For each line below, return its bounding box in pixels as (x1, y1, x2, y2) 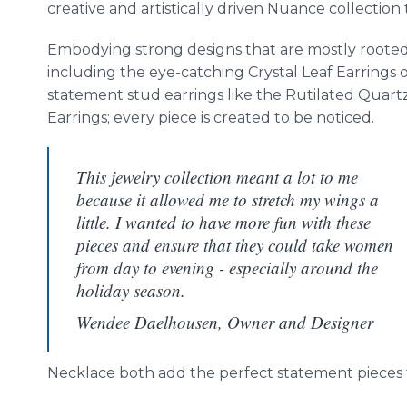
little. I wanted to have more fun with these (76, 211, 371, 233)
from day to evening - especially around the (76, 256, 378, 279)
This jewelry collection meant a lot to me (76, 165, 358, 188)
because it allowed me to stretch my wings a (76, 188, 379, 211)
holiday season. (76, 279, 185, 302)
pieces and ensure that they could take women (76, 233, 393, 256)
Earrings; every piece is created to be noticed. (47, 109, 374, 126)
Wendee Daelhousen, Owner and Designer (76, 311, 373, 333)
